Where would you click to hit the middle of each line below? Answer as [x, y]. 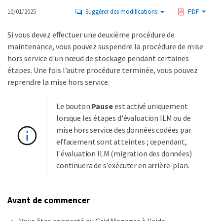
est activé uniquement [150, 106]
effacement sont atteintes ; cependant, [122, 142]
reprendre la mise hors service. [58, 82]
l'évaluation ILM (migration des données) [124, 153]
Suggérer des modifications [121, 12]
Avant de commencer [49, 200]
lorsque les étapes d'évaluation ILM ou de [124, 118]
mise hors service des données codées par [124, 130]
